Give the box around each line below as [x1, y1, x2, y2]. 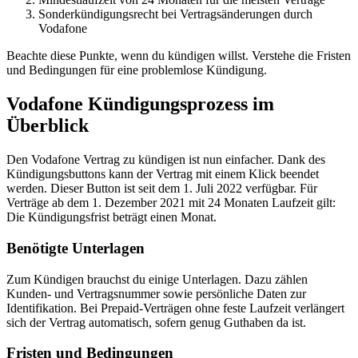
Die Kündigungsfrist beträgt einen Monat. [6, 210, 217, 225]
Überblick [6, 115, 89, 137]
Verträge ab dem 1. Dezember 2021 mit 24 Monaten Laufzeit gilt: [6, 196, 336, 210]
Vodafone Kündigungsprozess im [6, 93, 274, 115]
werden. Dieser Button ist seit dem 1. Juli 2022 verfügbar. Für [6, 181, 317, 196]
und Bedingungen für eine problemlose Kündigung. [6, 63, 267, 78]
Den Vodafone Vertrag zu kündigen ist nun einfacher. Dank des [6, 153, 325, 167]
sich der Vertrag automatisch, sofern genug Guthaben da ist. [6, 315, 306, 329]
